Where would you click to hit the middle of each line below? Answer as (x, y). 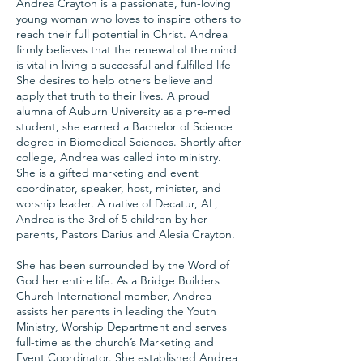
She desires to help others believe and (115, 80)
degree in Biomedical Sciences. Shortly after (129, 141)
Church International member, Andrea (114, 295)
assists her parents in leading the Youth (116, 311)
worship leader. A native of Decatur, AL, (117, 203)
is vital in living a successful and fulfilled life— (129, 64)
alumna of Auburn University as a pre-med (124, 111)
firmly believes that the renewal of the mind (126, 49)
